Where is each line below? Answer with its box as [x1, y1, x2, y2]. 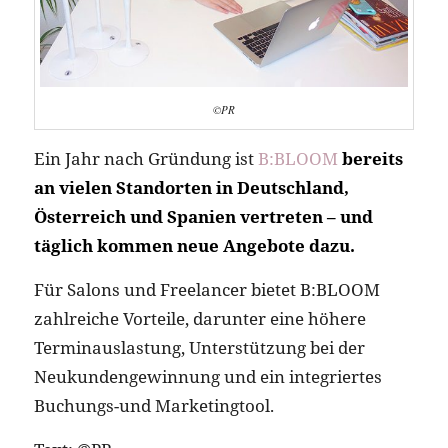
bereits [341, 147, 403, 171]
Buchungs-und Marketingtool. [33, 393, 274, 417]
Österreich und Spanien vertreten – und [33, 205, 373, 229]
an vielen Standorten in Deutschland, [33, 176, 349, 200]
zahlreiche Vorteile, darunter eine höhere [33, 306, 366, 330]
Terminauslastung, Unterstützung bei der [33, 335, 365, 359]
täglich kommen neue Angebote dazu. [33, 234, 355, 258]
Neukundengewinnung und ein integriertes [33, 364, 382, 388]
